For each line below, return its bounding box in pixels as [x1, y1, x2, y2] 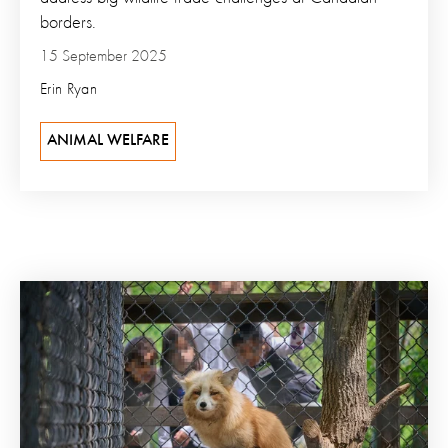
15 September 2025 [40, 48, 167, 65]
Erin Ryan [40, 81, 97, 98]
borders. [40, 13, 96, 32]
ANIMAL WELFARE [47, 132, 169, 149]
